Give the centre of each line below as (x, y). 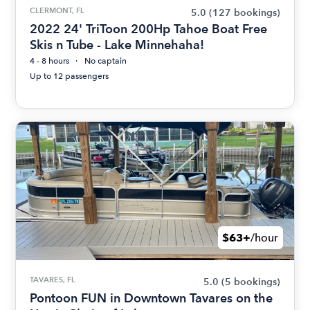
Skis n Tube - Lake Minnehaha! (117, 45)
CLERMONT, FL (57, 10)
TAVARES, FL (53, 280)
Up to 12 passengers (70, 76)
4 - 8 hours (50, 61)
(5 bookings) (250, 282)
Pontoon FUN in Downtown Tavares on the (152, 298)
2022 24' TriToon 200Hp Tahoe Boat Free (149, 29)
